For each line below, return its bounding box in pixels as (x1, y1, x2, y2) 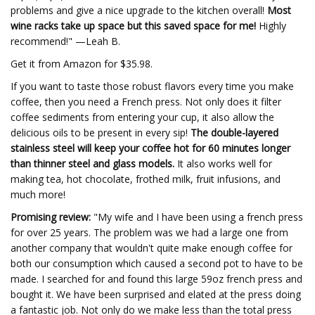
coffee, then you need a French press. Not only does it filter (11, 95, 281, 108)
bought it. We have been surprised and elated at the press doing (11, 288, 301, 301)
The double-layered (191, 126, 278, 139)
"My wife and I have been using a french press (91, 210, 303, 224)
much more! (11, 188, 65, 201)
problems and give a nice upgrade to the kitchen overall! (11, 4, 267, 17)
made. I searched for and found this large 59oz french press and (11, 272, 302, 285)
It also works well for (174, 157, 272, 170)
